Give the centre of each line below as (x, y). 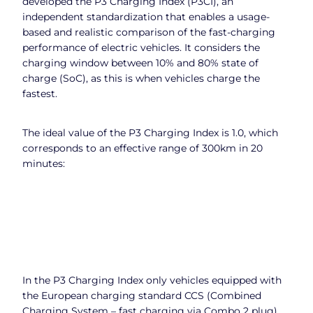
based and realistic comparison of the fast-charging (149, 32)
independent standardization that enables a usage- (146, 16)
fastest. (40, 93)
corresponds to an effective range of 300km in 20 (143, 148)
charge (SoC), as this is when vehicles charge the (141, 78)
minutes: (44, 163)
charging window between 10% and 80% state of (140, 63)
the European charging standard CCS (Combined (142, 296)
